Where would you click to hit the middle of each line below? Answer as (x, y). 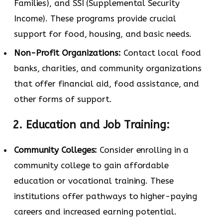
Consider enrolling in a (143, 150)
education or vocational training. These (94, 181)
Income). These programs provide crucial (95, 18)
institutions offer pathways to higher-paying (106, 196)
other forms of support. (63, 99)
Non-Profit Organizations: (67, 53)
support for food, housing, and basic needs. (103, 34)
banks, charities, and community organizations (108, 68)
